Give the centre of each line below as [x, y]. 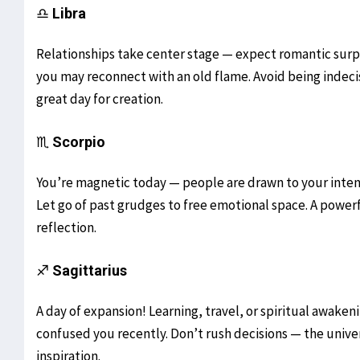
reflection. [66, 228]
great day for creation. [100, 99]
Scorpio [79, 142]
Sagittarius [90, 271]
